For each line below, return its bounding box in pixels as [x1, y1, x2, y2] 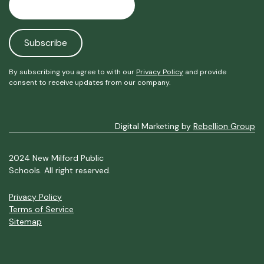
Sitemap [9, 216, 42, 227]
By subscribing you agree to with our [9, 67, 136, 77]
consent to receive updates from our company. [9, 77, 170, 87]
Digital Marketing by [115, 120, 193, 131]
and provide [183, 67, 226, 77]
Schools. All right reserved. [9, 164, 111, 176]
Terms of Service [9, 203, 74, 214]
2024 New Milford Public [9, 152, 104, 163]
